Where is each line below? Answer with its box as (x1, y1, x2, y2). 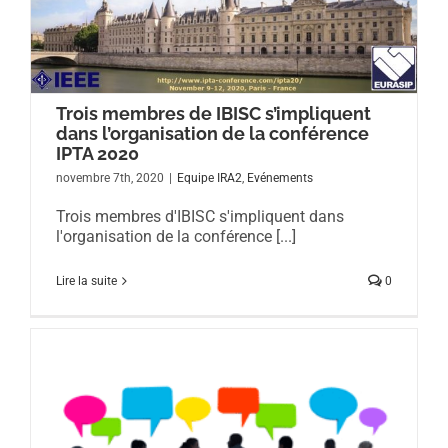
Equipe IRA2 (177, 170, 242, 185)
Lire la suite (56, 273, 117, 288)
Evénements (247, 170, 313, 185)
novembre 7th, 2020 (56, 170, 164, 185)
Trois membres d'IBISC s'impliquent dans (56, 206, 348, 226)
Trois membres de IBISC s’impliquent (56, 102, 371, 124)
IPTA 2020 (56, 142, 139, 164)
